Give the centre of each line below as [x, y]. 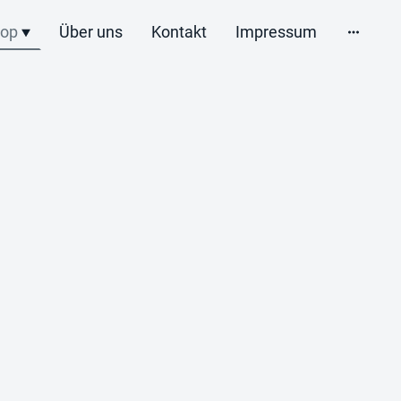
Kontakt [179, 32]
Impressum [276, 32]
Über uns [90, 32]
